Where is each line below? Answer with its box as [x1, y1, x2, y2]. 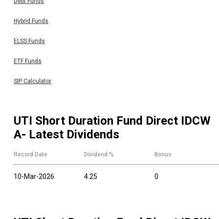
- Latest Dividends [22, 127, 119, 141]
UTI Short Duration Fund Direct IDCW [14, 113, 211, 128]
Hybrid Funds [14, 18, 48, 25]
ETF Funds [14, 58, 42, 65]
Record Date [14, 151, 47, 158]
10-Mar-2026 [14, 172, 54, 180]
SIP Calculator [14, 78, 51, 85]
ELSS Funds [14, 38, 45, 45]
